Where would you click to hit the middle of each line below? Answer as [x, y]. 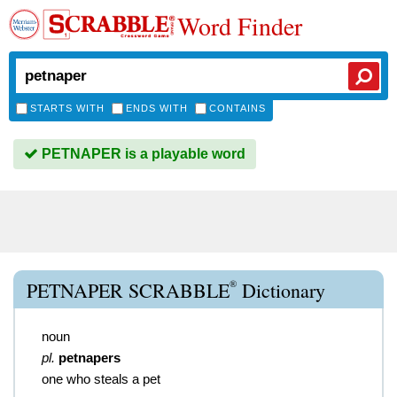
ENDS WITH [157, 108]
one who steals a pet [101, 379]
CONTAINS [237, 108]
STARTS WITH [67, 108]
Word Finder [240, 26]
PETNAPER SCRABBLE [128, 290]
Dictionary [281, 290]
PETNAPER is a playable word [142, 154]
